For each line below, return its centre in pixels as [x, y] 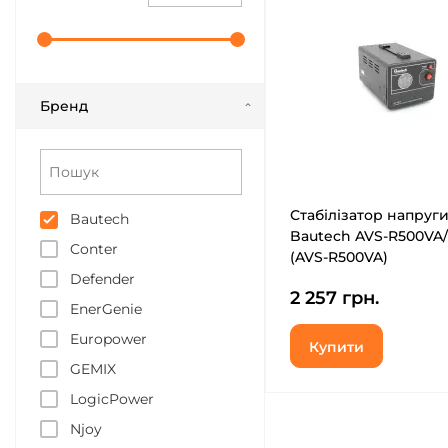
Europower [108, 339]
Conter [94, 249]
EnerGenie [106, 309]
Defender [102, 279]
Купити [336, 347]
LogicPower [112, 399]
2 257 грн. [334, 298]
